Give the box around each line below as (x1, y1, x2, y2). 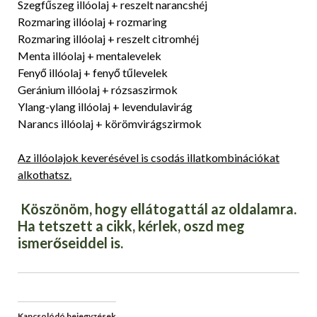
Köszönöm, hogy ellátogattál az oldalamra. (18, 200, 296, 217)
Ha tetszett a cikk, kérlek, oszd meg (18, 217, 245, 234)
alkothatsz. (18, 167, 71, 181)
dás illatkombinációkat (168, 150, 279, 164)
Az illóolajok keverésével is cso (18, 150, 168, 164)
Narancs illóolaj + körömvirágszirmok (18, 116, 202, 130)
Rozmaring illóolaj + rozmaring (18, 14, 167, 28)
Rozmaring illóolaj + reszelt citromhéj (18, 31, 199, 45)
